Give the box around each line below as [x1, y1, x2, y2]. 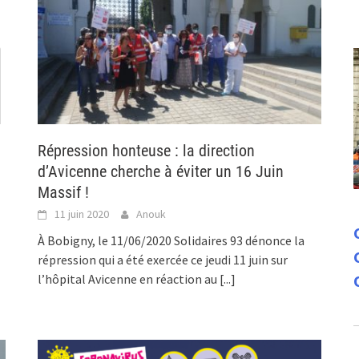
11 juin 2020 [54, 206, 110, 221]
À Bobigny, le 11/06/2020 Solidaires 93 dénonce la [38, 232, 305, 248]
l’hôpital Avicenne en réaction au [38, 270, 220, 287]
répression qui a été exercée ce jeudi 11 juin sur [38, 251, 288, 268]
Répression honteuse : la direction [38, 140, 256, 160]
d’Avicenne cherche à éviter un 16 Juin [38, 161, 284, 181]
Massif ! [38, 182, 90, 202]
